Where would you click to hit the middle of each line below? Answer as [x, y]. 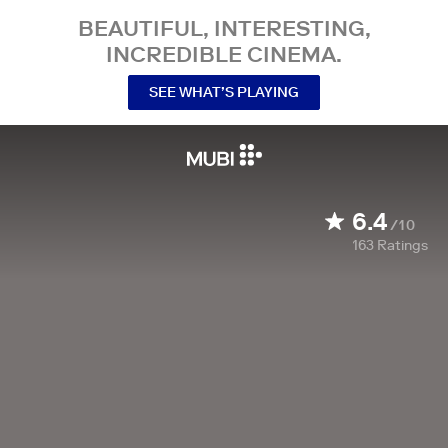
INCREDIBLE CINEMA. [224, 54]
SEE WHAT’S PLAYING [224, 91]
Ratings [402, 245]
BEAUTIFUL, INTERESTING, [224, 28]
